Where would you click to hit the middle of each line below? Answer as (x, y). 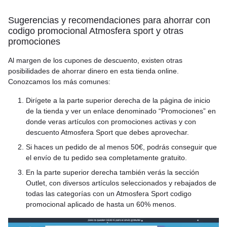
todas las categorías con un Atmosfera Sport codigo (109, 194)
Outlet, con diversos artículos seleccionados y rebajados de (121, 183)
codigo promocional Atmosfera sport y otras (96, 31)
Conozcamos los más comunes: (59, 82)
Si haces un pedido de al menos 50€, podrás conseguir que (121, 147)
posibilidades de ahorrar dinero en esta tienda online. (93, 71)
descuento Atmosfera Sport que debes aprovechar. (107, 132)
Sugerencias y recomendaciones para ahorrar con (109, 20)
